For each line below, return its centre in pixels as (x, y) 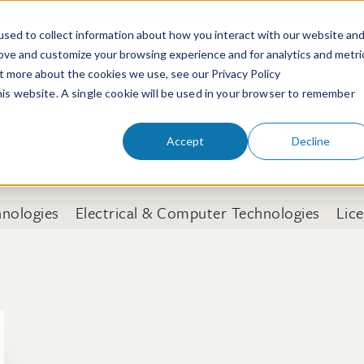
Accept (186, 141)
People (66, 86)
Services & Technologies (221, 86)
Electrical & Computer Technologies (197, 212)
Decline (310, 141)
